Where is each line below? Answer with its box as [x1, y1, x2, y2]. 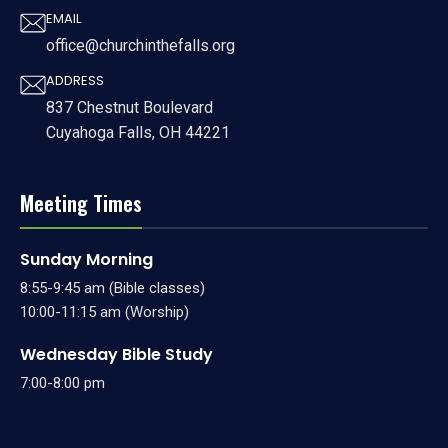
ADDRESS [46, 70, 104, 90]
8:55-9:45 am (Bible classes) [20, 278, 205, 297]
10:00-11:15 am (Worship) [20, 302, 189, 321]
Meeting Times [20, 187, 142, 218]
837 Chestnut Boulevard [46, 97, 213, 117]
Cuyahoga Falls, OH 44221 [46, 122, 230, 142]
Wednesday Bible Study [20, 342, 213, 366]
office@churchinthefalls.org [46, 35, 235, 55]
